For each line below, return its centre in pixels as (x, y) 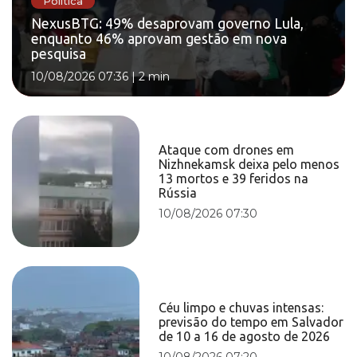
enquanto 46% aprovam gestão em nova (159, 39)
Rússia (178, 192)
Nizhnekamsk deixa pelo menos (249, 164)
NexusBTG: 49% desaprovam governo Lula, (167, 24)
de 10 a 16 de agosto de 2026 (245, 336)
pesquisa (59, 54)
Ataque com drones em (227, 149)
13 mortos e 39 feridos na (234, 178)
